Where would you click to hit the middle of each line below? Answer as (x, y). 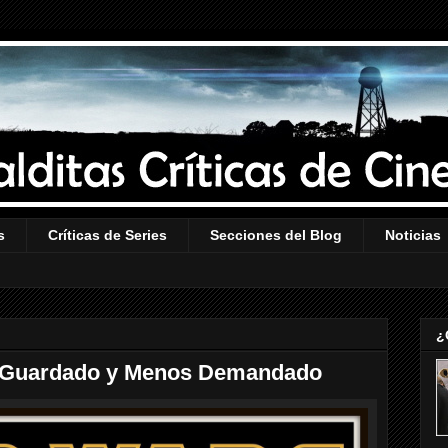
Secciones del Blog (276, 235)
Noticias (413, 235)
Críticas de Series (107, 235)
